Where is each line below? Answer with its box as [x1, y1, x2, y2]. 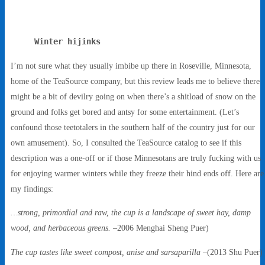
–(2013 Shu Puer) [201, 247, 263, 257]
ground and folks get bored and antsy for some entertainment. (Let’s [11, 106, 239, 117]
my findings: [11, 183, 53, 193]
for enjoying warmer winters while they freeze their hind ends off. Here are [11, 168, 264, 178]
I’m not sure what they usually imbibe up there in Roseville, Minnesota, [11, 60, 251, 70]
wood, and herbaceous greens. [11, 223, 113, 233]
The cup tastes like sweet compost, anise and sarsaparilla [11, 247, 201, 257]
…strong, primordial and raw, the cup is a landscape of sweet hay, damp [11, 208, 251, 218]
